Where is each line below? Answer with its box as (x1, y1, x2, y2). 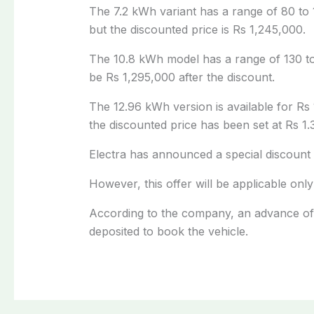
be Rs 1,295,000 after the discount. (88, 69, 275, 84)
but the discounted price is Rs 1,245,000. (88, 22, 306, 36)
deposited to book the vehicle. (88, 224, 248, 238)
